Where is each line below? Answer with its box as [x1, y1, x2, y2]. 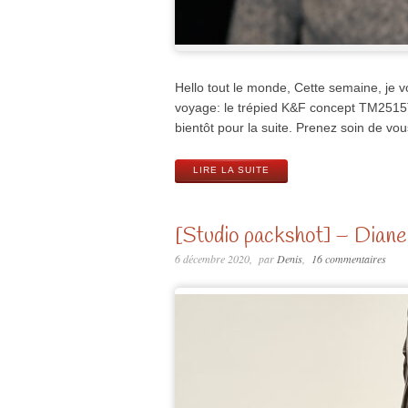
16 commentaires [311, 250, 386, 266]
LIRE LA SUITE [193, 164, 270, 175]
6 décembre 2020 [175, 250, 250, 266]
